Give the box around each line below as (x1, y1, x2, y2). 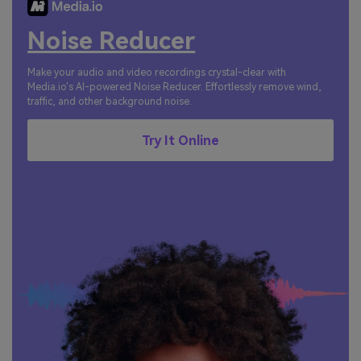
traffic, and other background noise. (27, 96, 193, 108)
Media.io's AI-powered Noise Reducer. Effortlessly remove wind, (27, 81, 322, 93)
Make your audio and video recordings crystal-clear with (27, 67, 287, 79)
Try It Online (142, 132, 219, 148)
